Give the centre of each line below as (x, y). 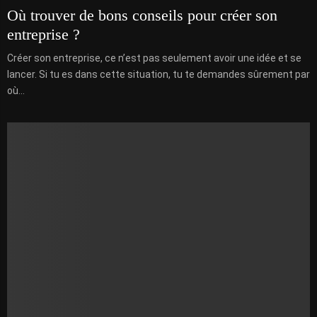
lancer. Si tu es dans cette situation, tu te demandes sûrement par (158, 75)
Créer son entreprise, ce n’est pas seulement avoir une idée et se (154, 58)
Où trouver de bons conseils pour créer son (142, 16)
